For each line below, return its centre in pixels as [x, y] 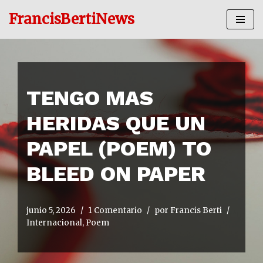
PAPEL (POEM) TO [119, 149]
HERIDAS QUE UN [116, 123]
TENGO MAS [90, 98]
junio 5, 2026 [51, 210]
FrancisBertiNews [72, 19]
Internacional [54, 223]
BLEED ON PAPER [116, 174]
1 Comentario [115, 210]
